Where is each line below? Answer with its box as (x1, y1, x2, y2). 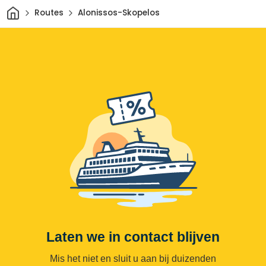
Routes (34, 7, 64, 19)
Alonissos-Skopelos (77, 7, 160, 19)
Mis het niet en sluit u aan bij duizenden (50, 253, 216, 264)
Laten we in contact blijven (46, 229, 220, 245)
